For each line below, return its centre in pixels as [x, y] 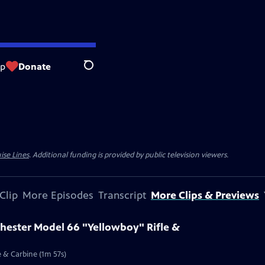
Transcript [122, 195]
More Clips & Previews [205, 195]
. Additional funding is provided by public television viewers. [129, 155]
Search [98, 72]
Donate [35, 66]
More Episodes [58, 195]
